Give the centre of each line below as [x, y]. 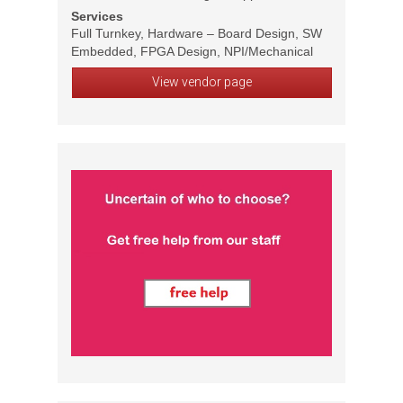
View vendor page [201, 82]
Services [97, 16]
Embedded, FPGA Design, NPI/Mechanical [192, 51]
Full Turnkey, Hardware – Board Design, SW [197, 33]
